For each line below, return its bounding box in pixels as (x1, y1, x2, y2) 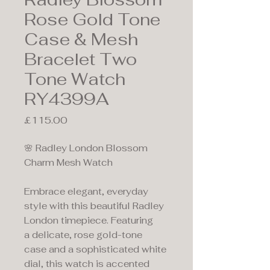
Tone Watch (24, 68, 125, 90)
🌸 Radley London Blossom (24, 142, 148, 154)
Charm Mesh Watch (24, 157, 113, 168)
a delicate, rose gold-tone (24, 229, 142, 240)
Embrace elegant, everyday (24, 186, 148, 197)
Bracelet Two (24, 48, 137, 70)
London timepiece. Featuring (24, 215, 153, 226)
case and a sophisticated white (24, 243, 166, 255)
